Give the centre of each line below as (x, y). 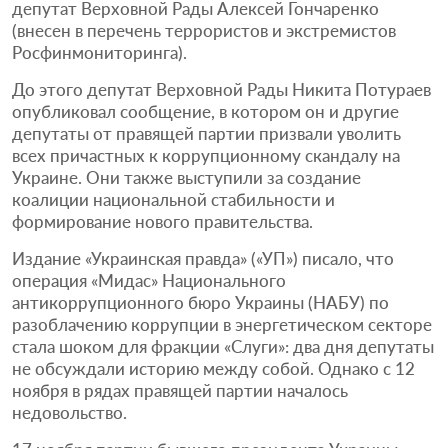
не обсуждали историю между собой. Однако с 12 (213, 368)
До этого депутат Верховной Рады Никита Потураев (221, 89)
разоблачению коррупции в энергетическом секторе (222, 324)
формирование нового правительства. (162, 221)
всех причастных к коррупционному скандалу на (206, 155)
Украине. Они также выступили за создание (186, 177)
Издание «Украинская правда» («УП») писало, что (203, 258)
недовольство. (69, 412)
